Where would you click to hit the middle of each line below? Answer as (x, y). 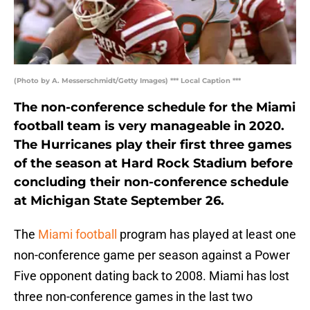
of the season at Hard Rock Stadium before (153, 164)
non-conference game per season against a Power (152, 255)
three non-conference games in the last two (133, 297)
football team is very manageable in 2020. (149, 126)
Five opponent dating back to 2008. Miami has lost (152, 276)
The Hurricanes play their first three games (153, 145)
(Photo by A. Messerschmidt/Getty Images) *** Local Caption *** (127, 81)
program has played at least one (207, 235)
